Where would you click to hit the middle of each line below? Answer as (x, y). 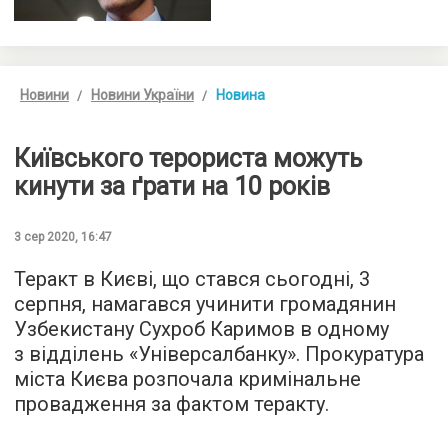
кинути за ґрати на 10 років (172, 186)
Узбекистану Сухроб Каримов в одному (201, 329)
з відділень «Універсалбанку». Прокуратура (219, 354)
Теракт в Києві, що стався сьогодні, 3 (192, 279)
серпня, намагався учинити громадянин (205, 304)
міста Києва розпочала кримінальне (187, 379)
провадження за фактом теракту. (171, 404)
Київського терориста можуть (188, 158)
